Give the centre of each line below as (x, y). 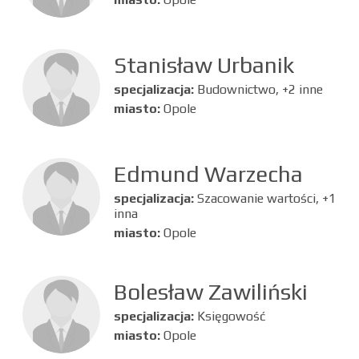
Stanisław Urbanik (204, 65)
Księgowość (231, 316)
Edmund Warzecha (208, 173)
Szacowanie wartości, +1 (266, 198)
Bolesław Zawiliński (210, 291)
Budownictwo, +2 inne (260, 89)
